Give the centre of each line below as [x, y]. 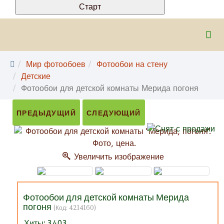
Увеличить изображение [118, 156]
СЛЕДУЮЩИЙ [114, 113]
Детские [36, 76]
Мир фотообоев [56, 64]
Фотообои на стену [132, 64]
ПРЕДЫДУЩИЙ [46, 113]
